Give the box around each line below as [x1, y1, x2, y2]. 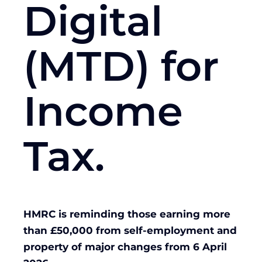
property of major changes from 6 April [23, 241, 227, 253]
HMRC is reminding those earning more [23, 208, 230, 220]
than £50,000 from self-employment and [23, 225, 237, 237]
